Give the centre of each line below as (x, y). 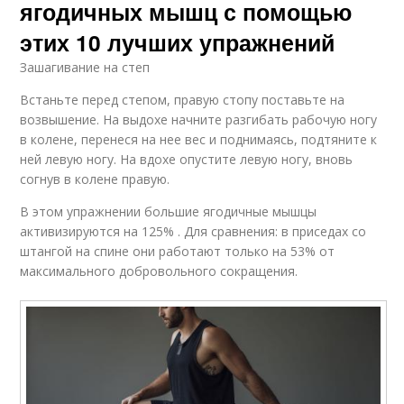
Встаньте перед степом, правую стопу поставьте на (183, 100)
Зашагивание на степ (85, 68)
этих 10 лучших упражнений (178, 43)
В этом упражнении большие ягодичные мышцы (169, 212)
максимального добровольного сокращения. (159, 271)
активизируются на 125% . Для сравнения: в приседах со (193, 232)
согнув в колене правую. (95, 179)
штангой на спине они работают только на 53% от (178, 252)
